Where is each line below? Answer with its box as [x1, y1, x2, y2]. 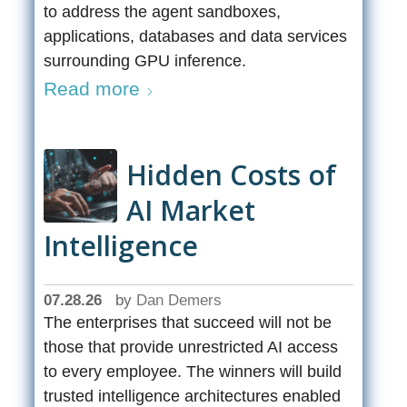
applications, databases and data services [44, 27, 348, 46]
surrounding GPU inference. [44, 52, 247, 71]
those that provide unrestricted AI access [44, 338, 339, 357]
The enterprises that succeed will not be [44, 313, 333, 333]
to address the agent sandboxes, [44, 3, 282, 22]
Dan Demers [136, 292, 223, 310]
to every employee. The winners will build [44, 362, 342, 382]
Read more [44, 78, 141, 100]
